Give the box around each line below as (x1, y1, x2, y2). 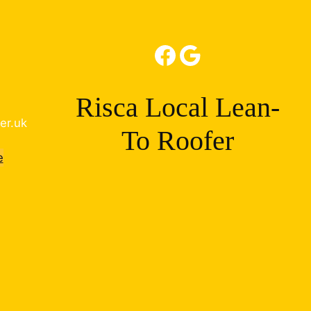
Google (177, 39, 192, 70)
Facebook (152, 39, 166, 70)
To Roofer (121, 125, 234, 156)
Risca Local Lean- (76, 92, 280, 123)
